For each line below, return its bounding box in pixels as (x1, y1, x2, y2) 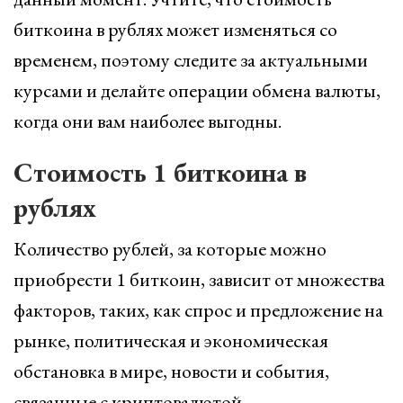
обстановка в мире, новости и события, (13, 358, 329, 384)
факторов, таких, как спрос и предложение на (13, 297, 383, 323)
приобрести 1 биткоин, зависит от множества (13, 266, 385, 292)
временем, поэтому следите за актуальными (13, 47, 368, 73)
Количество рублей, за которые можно (13, 236, 327, 262)
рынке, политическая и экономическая (13, 327, 328, 354)
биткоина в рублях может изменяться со (13, 16, 337, 42)
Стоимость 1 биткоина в (13, 155, 307, 190)
